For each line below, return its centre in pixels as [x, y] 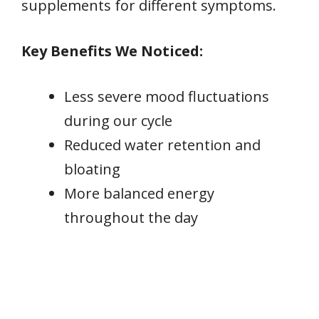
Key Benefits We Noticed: [112, 51]
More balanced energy [139, 193]
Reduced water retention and [162, 145]
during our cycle [118, 120]
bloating [92, 169]
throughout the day [131, 217]
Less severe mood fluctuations [167, 96]
